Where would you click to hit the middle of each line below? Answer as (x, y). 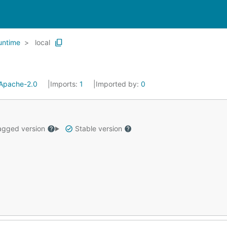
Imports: (65, 84)
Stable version (98, 128)
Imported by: (118, 84)
